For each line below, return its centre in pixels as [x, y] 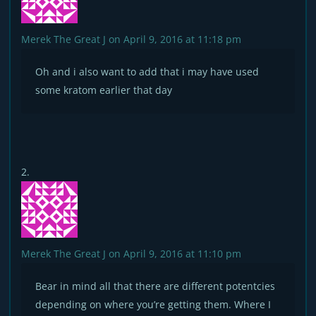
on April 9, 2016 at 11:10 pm [175, 254]
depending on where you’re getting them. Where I [153, 304]
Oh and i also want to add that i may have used [147, 72]
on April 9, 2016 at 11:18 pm [175, 39]
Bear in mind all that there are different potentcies [156, 286]
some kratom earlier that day [104, 90]
